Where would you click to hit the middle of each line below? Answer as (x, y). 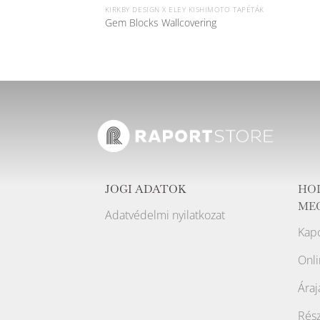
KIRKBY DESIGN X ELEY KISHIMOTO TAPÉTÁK (184, 10)
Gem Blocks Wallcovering (160, 22)
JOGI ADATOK (146, 189)
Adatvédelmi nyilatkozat (165, 215)
